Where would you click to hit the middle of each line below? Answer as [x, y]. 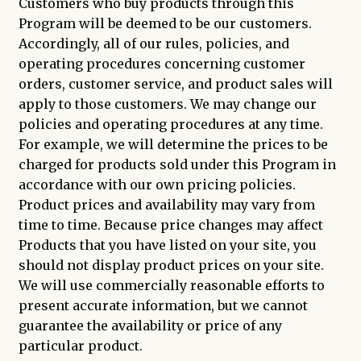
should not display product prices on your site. [171, 265]
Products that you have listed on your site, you [167, 245]
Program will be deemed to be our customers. [165, 23]
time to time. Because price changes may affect [170, 224]
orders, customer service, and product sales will [175, 83]
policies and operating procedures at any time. [170, 124]
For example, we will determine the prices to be [173, 144]
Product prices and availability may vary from [166, 204]
